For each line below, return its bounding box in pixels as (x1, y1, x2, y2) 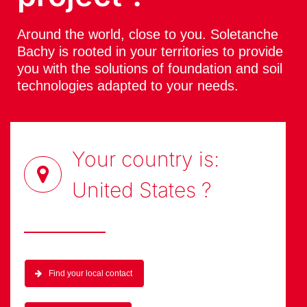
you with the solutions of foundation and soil (16, 60, 282, 76)
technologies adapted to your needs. (16, 77, 238, 93)
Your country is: (71, 147, 219, 172)
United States (71, 177, 196, 203)
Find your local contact (48, 269, 132, 279)
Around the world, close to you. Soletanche (16, 26, 278, 42)
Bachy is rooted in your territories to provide (16, 43, 283, 59)
